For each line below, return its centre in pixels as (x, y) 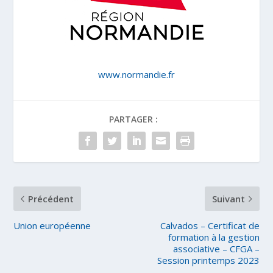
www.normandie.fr (136, 74)
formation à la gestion (214, 237)
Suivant (228, 199)
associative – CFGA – (216, 249)
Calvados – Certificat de (210, 225)
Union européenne (52, 225)
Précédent (51, 199)
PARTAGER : (133, 119)
